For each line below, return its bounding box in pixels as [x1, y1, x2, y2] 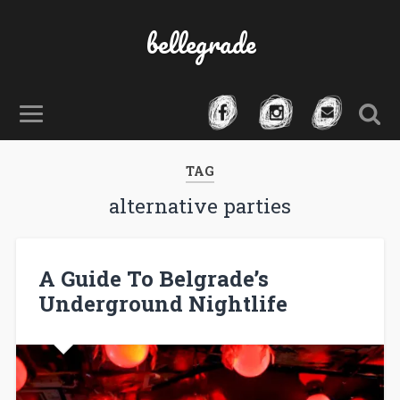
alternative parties [109, 193, 291, 219]
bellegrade [145, 21, 255, 65]
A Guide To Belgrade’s [37, 263, 269, 293]
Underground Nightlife [37, 288, 287, 318]
